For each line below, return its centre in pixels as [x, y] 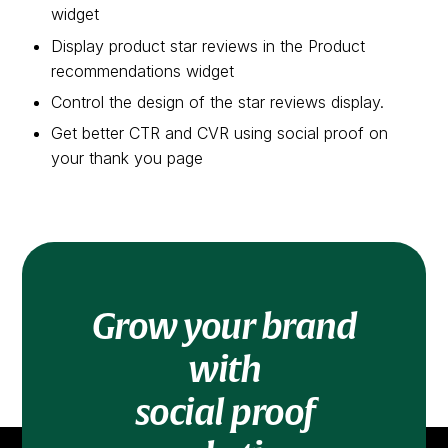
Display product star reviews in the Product [208, 45]
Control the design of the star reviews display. [218, 102]
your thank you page [127, 158]
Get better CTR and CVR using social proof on [220, 133]
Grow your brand [224, 326]
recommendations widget [143, 70]
